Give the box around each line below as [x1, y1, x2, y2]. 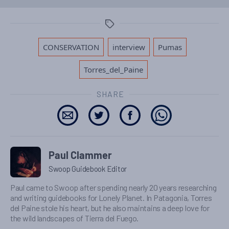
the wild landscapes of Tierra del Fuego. [10, 213, 139, 223]
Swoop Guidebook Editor [49, 164, 127, 174]
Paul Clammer [49, 151, 112, 162]
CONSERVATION [42, 42, 99, 53]
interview [112, 42, 145, 53]
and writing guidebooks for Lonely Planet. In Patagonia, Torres [10, 193, 212, 203]
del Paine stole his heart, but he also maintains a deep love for [10, 203, 210, 213]
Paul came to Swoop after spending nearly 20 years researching [10, 182, 217, 193]
